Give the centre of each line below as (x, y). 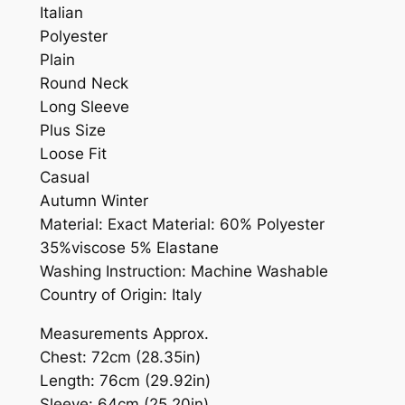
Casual (64, 178)
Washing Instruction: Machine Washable (184, 272)
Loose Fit (73, 154)
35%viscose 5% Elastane (129, 248)
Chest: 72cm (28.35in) (120, 357)
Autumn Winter (94, 201)
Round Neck (84, 84)
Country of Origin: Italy (120, 295)
